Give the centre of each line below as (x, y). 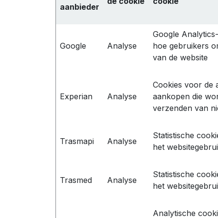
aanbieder (80, 7)
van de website (180, 57)
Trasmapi (77, 141)
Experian (76, 96)
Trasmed (76, 180)
